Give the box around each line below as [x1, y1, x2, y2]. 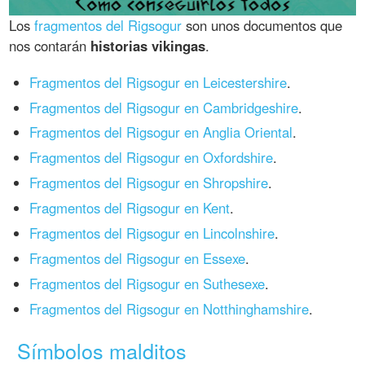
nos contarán [9, 35, 91, 55]
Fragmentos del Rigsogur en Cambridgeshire [29, 97, 299, 117]
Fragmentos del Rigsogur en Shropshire [29, 173, 269, 193]
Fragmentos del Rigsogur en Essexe [29, 248, 246, 268]
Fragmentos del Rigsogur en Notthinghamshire [29, 298, 310, 319]
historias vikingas [90, 35, 206, 55]
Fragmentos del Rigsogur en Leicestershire [29, 72, 288, 92]
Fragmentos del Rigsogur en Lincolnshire [29, 222, 275, 243]
